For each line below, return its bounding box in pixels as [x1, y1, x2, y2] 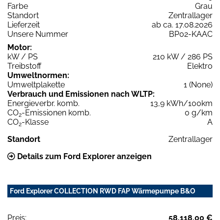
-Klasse [22, 117, 49, 127]
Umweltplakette [7, 80, 65, 89]
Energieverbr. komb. [7, 98, 80, 108]
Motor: [7, 42, 32, 52]
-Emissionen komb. [22, 108, 91, 117]
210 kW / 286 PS [153, 52, 213, 61]
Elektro [187, 61, 213, 71]
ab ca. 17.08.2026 [152, 20, 213, 29]
